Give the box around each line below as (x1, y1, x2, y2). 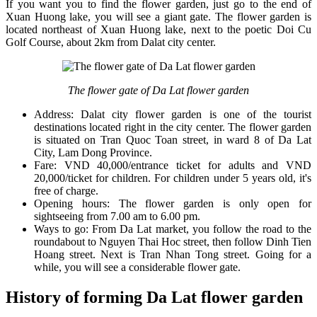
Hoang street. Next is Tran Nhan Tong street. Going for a (34, 248, 311, 261)
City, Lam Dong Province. (34, 146, 152, 159)
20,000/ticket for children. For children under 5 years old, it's (34, 172, 311, 185)
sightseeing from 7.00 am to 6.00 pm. (34, 210, 200, 223)
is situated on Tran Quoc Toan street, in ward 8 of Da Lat (34, 134, 311, 146)
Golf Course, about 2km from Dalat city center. (6, 36, 216, 49)
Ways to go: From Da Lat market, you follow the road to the (34, 223, 311, 236)
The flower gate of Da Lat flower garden (68, 84, 249, 97)
